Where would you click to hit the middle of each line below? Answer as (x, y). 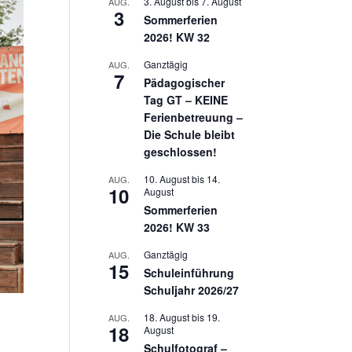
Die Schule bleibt (190, 134)
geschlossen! (181, 152)
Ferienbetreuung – (194, 117)
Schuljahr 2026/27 (192, 290)
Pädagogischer (185, 82)
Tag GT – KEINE (186, 100)
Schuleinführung (189, 273)
